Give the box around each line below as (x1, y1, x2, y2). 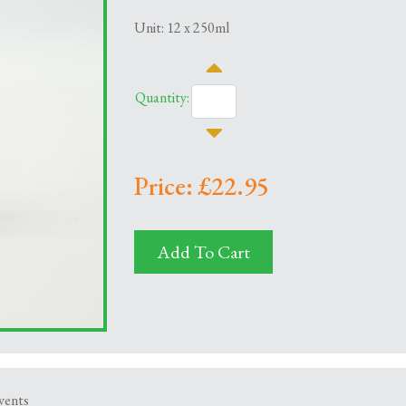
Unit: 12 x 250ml (134, 18, 229, 37)
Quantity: (135, 88, 189, 107)
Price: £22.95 (134, 169, 269, 202)
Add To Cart (157, 240, 250, 264)
